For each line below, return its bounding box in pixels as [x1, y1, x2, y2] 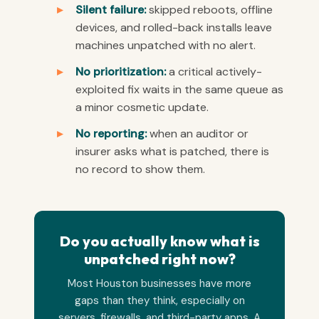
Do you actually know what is [59, 231, 260, 250]
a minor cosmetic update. [75, 99, 209, 115]
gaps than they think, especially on [74, 293, 245, 308]
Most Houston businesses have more [68, 276, 251, 291]
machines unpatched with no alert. [75, 37, 256, 53]
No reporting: [75, 125, 147, 141]
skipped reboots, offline [146, 1, 273, 17]
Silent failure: [75, 1, 146, 17]
